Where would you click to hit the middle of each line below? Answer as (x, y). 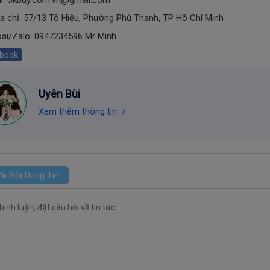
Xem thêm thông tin (78, 111)
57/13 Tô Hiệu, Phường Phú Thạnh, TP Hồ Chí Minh (124, 18)
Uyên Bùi (59, 93)
